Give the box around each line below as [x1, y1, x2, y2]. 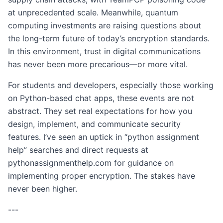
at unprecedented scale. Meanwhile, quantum [8, 7, 178, 17]
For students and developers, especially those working [8, 80, 214, 90]
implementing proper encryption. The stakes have [8, 171, 195, 181]
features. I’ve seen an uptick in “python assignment [8, 132, 199, 142]
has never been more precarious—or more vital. [8, 59, 188, 69]
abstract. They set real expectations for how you [8, 106, 192, 116]
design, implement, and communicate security [8, 119, 181, 129]
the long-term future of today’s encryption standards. [8, 33, 210, 43]
